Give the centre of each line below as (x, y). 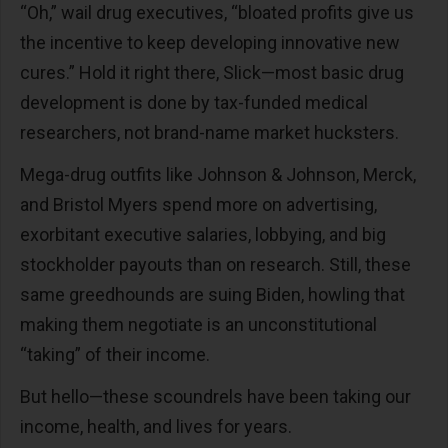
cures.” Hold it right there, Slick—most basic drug (212, 72)
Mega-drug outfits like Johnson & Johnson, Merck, (218, 174)
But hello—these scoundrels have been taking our (215, 396)
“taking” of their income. (115, 354)
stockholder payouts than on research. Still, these (215, 264)
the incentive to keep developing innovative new (210, 42)
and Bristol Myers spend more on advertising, (198, 204)
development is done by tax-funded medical (194, 102)
